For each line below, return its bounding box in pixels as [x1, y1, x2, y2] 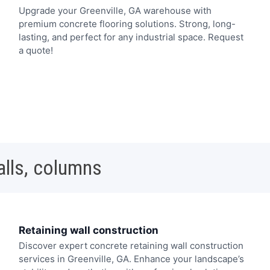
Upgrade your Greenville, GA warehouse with [18, 4, 212, 16]
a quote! [18, 44, 53, 56]
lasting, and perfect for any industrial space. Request [18, 31, 243, 43]
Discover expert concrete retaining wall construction [18, 240, 243, 252]
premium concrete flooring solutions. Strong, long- [18, 17, 236, 30]
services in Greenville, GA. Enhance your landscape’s [18, 253, 244, 265]
